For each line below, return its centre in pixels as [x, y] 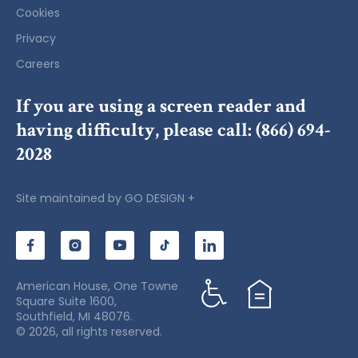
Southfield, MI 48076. [74, 317]
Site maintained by [70, 199]
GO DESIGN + [160, 199]
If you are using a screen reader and [161, 106]
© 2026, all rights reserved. [89, 332]
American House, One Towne [97, 286]
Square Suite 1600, [66, 302]
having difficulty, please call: [136, 130]
